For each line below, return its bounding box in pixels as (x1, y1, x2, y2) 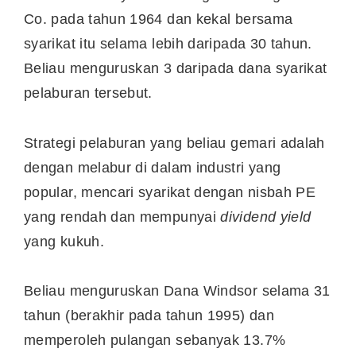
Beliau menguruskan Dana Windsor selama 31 (24, 283, 331, 300)
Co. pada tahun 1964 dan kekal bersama (24, 11, 293, 28)
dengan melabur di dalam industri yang (24, 159, 281, 176)
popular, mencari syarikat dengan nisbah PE (24, 184, 316, 200)
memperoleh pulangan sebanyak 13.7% (24, 332, 286, 349)
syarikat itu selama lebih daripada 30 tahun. (24, 36, 312, 52)
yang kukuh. (24, 233, 109, 250)
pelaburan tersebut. (24, 85, 157, 102)
